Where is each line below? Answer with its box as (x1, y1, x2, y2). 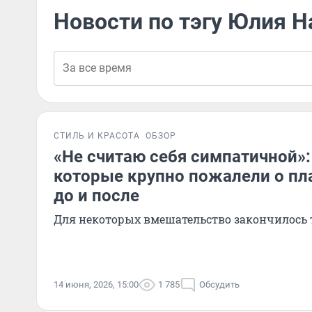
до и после (54, 186, 139, 205)
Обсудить (199, 279, 240, 290)
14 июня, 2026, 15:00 (54, 279, 139, 290)
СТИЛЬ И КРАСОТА (54, 131, 140, 141)
